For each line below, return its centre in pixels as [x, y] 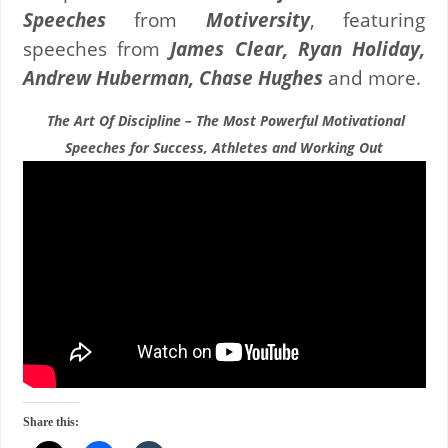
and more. [374, 77]
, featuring [367, 19]
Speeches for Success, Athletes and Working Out [224, 148]
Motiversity [257, 19]
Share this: [50, 422]
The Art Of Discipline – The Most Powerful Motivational [224, 121]
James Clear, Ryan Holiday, [298, 48]
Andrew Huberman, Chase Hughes [172, 77]
